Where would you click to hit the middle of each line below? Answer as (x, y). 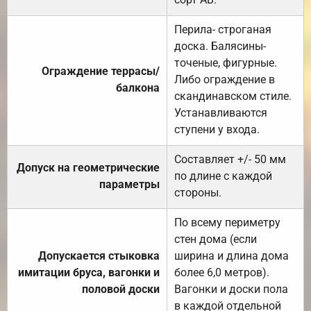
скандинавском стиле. (233, 96)
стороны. (198, 192)
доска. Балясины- (220, 46)
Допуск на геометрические (88, 167)
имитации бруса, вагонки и (89, 272)
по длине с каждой (223, 176)
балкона (138, 87)
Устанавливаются (221, 112)
